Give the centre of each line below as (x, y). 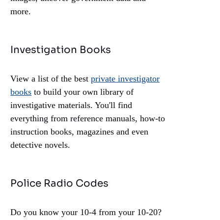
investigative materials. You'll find (71, 105)
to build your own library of (83, 92)
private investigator (125, 79)
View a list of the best (51, 79)
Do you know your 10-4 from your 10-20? (86, 212)
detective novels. (41, 145)
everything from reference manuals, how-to (88, 119)
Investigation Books (61, 50)
